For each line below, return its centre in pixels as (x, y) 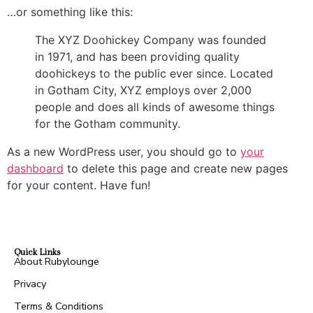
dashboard (35, 168)
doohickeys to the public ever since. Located (154, 73)
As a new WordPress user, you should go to (124, 152)
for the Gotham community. (108, 124)
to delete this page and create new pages (176, 168)
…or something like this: (70, 12)
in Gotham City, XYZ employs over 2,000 (143, 90)
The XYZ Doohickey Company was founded (151, 40)
